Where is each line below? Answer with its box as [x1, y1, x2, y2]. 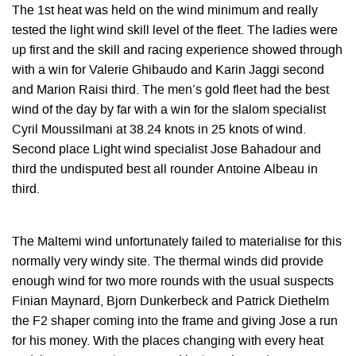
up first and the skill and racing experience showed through [12, 44, 342, 58]
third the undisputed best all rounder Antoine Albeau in [12, 164, 318, 177]
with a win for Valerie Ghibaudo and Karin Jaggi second [12, 64, 324, 78]
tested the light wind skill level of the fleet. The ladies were [12, 25, 338, 38]
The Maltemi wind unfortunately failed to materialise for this [12, 236, 342, 250]
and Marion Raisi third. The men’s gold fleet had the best [12, 84, 329, 98]
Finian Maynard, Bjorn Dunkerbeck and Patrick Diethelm [12, 296, 329, 309]
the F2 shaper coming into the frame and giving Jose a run [12, 315, 338, 329]
